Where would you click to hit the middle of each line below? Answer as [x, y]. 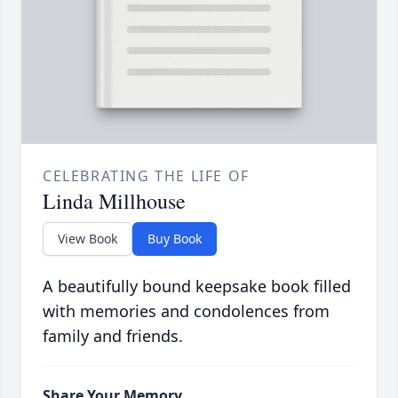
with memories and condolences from [186, 311]
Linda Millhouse [114, 201]
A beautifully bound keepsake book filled [197, 287]
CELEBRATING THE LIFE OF [146, 176]
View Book [88, 239]
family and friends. [113, 336]
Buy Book [175, 239]
